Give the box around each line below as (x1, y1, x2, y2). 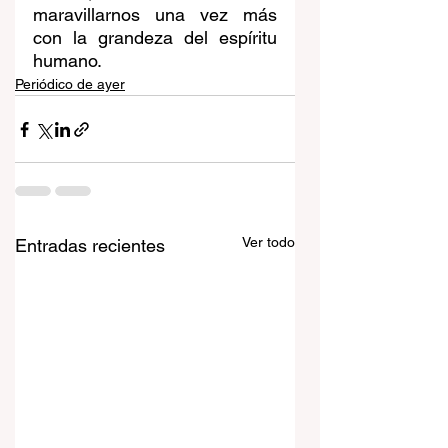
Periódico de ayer (15, 76, 125, 93)
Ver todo (242, 234, 295, 251)
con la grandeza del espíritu (33, 27, 277, 49)
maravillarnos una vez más (33, 4, 277, 26)
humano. (33, 50, 102, 72)
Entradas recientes (15, 235, 165, 257)
